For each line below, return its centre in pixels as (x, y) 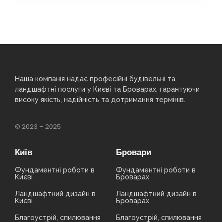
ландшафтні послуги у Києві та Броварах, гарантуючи (107, 89)
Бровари (134, 152)
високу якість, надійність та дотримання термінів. (100, 99)
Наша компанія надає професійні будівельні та (95, 79)
